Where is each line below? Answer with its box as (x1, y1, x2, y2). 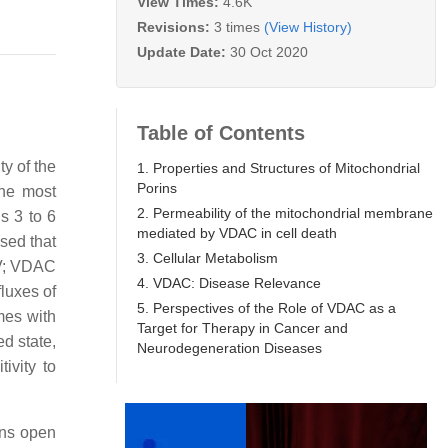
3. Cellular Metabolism (137, 249, 278, 266)
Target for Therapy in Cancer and (137, 319, 352, 336)
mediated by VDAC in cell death (137, 224, 337, 241)
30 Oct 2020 (230, 43, 308, 60)
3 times (214, 18, 260, 35)
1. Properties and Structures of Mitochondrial (137, 159, 420, 176)
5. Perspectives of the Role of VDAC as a (137, 299, 396, 316)
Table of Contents (137, 121, 305, 144)
